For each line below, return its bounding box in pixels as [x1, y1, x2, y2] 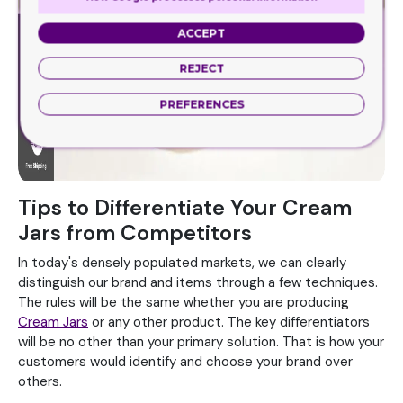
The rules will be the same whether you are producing [18, 293, 349, 312]
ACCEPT [177, 26, 226, 40]
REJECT [179, 61, 224, 75]
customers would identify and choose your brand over [18, 353, 353, 372]
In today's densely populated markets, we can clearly [18, 254, 346, 273]
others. [18, 372, 62, 391]
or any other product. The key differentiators [88, 313, 370, 332]
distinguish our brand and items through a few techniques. [18, 273, 378, 292]
